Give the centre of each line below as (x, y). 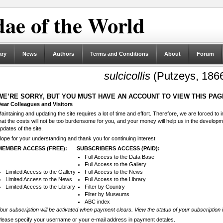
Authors (63, 54)
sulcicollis (127, 76)
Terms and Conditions (119, 54)
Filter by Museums (107, 194)
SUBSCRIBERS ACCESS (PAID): (118, 149)
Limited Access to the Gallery (40, 172)
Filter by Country (105, 187)
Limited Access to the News (39, 179)
